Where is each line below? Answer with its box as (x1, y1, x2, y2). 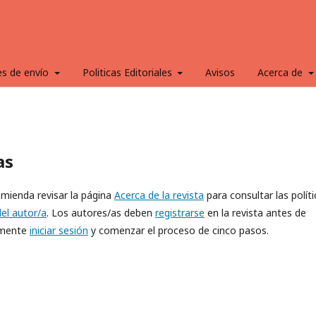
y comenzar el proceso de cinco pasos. (88, 224, 269, 237)
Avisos (205, 66, 235, 79)
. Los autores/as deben (47, 206, 155, 219)
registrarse (155, 206, 205, 219)
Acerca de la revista (114, 188, 204, 202)
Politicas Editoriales (82, 66, 175, 79)
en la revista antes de (205, 206, 306, 219)
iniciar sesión (30, 224, 88, 237)
